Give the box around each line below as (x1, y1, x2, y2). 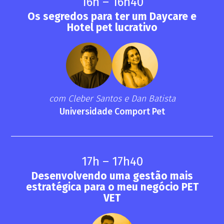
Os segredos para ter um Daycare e (27, 10, 196, 23)
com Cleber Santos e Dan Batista (48, 93, 175, 104)
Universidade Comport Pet (59, 106, 165, 117)
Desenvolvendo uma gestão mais (31, 170, 193, 183)
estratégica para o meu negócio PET (25, 181, 198, 194)
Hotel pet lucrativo (66, 21, 157, 34)
